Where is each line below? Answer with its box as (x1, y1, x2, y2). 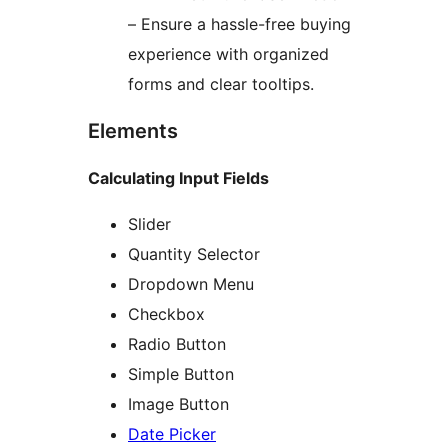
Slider (128, 213, 171, 234)
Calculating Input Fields (88, 167, 269, 188)
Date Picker (128, 423, 216, 444)
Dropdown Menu (128, 273, 254, 294)
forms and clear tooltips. (128, 73, 314, 94)
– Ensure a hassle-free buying (128, 13, 351, 34)
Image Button (128, 393, 229, 414)
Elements (88, 118, 178, 143)
